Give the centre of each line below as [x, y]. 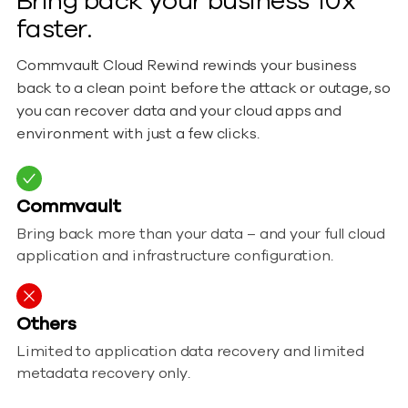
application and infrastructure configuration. [175, 256]
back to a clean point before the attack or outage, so [204, 88]
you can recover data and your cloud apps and [179, 111]
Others [46, 324]
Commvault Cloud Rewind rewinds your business [187, 66]
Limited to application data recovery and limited [190, 352]
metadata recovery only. [103, 373]
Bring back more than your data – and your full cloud [201, 234]
